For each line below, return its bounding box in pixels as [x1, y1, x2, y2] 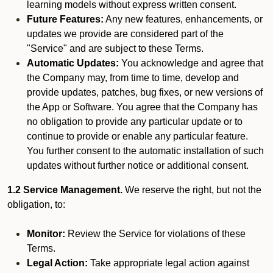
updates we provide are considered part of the [27, 29, 224, 39]
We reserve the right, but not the [122, 185, 261, 195]
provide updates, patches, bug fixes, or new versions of [27, 87, 263, 97]
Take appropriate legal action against [88, 258, 249, 268]
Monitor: [27, 229, 65, 239]
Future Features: [27, 14, 104, 24]
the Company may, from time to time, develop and [27, 73, 239, 83]
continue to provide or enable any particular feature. [27, 131, 248, 141]
